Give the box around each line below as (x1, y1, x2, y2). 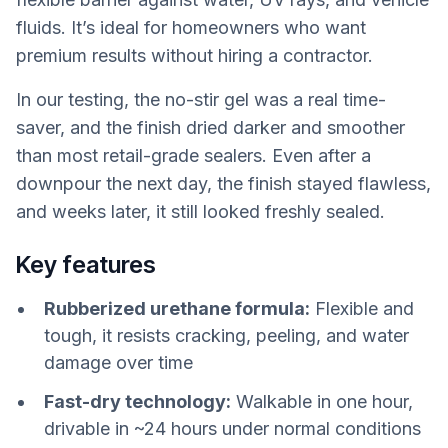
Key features (16, 250, 156, 280)
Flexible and (310, 298, 414, 320)
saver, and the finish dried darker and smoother (16, 116, 405, 138)
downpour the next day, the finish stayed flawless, (16, 172, 431, 194)
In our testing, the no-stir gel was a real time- (16, 88, 386, 110)
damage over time (44, 352, 193, 374)
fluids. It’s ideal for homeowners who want (16, 16, 366, 38)
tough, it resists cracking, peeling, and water (44, 325, 409, 347)
